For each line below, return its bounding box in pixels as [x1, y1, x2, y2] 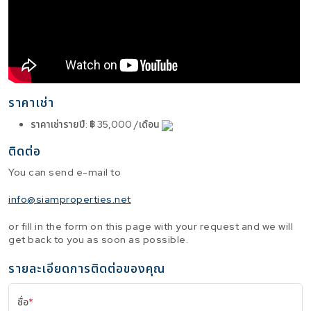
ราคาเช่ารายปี [31, 118, 85, 131]
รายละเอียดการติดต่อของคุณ [8, 260, 165, 277]
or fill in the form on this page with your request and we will [8, 220, 293, 233]
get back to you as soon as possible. [8, 233, 188, 246]
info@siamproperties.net [8, 193, 131, 206]
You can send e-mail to [8, 166, 121, 179]
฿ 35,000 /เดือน [90, 118, 162, 131]
